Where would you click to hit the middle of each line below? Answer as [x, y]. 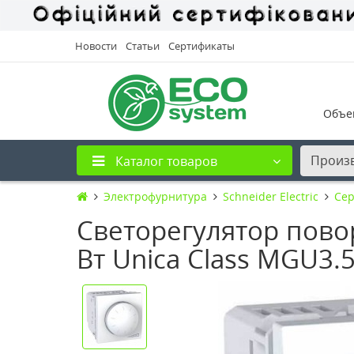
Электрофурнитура [155, 196]
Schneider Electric [271, 196]
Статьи [143, 45]
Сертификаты [201, 45]
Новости [96, 45]
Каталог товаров [166, 161]
